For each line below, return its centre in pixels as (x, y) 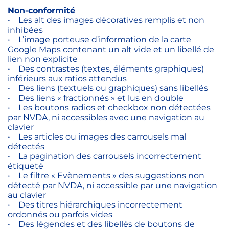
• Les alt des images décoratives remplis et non (106, 20)
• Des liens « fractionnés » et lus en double (98, 98)
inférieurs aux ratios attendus (69, 79)
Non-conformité (41, 11)
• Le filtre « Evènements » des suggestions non (106, 176)
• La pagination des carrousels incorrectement (105, 156)
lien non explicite (45, 59)
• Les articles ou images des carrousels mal (97, 137)
